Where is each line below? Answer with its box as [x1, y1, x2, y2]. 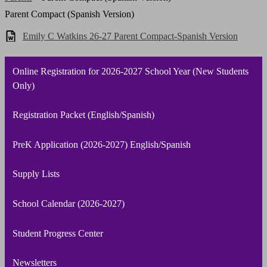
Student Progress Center [12, 228, 103, 238]
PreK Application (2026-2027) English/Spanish [12, 139, 191, 150]
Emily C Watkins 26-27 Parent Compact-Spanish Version [23, 31, 238, 42]
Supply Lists [12, 169, 60, 179]
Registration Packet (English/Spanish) [12, 110, 154, 120]
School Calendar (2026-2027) [12, 198, 125, 209]
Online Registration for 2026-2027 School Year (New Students [12, 66, 249, 76]
